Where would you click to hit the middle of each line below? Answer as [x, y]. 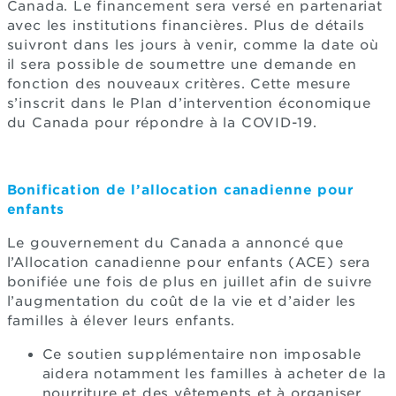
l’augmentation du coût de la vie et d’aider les [182, 301]
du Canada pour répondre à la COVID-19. [162, 122]
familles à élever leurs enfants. [121, 320]
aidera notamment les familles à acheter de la [214, 373]
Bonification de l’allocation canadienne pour [180, 190]
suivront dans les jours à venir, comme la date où [193, 45]
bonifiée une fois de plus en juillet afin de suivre [190, 282]
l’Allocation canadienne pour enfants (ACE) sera [189, 262]
